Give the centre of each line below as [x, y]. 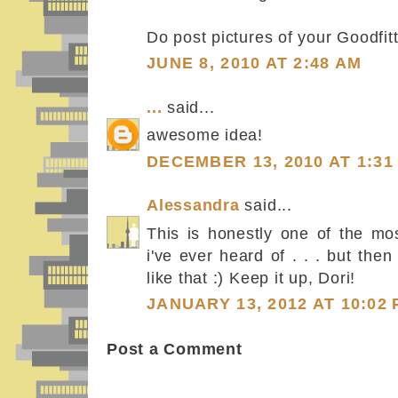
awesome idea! [205, 135]
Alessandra [193, 206]
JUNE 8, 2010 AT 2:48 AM [255, 64]
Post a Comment [175, 349]
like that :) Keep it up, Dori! [251, 277]
